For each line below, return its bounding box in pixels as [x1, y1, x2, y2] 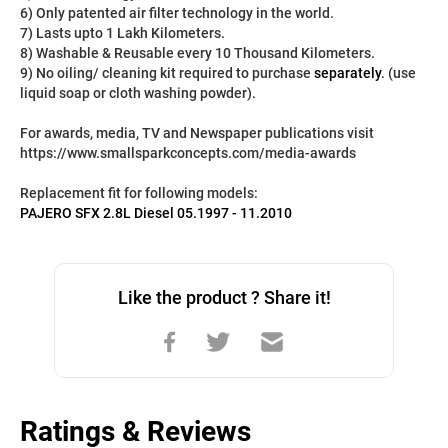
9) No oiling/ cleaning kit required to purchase [20, 65, 314, 81]
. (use [381, 65, 416, 81]
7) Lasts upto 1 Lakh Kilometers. [20, 25, 225, 41]
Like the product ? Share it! [117, 287, 331, 308]
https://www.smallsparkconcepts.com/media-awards [20, 145, 356, 161]
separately [314, 65, 381, 81]
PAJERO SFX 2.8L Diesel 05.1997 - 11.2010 [20, 205, 292, 221]
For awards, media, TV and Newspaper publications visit [20, 125, 374, 141]
